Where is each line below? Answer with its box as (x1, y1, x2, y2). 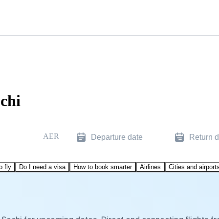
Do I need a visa (19, 163, 66, 171)
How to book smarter (73, 163, 132, 171)
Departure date (91, 132, 143, 141)
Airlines (140, 163, 161, 171)
